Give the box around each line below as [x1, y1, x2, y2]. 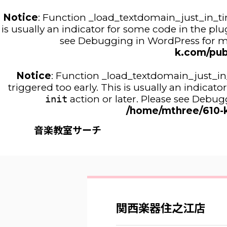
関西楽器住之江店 [116, 201, 205, 215]
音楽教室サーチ [34, 124, 102, 136]
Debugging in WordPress [78, 35, 200, 47]
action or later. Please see [67, 93, 192, 105]
